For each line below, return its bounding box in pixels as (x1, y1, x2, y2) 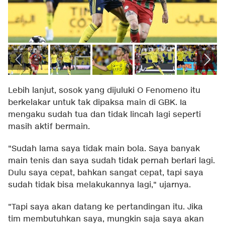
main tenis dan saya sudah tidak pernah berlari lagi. (8, 155, 215, 166)
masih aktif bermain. (8, 121, 90, 132)
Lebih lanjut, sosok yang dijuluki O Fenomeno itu (8, 85, 200, 96)
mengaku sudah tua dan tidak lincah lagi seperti (8, 109, 201, 120)
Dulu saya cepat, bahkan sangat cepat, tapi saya (8, 167, 203, 178)
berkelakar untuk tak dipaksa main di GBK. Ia (8, 97, 187, 108)
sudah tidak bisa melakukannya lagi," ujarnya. (8, 179, 191, 190)
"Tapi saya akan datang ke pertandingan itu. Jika (8, 201, 203, 212)
